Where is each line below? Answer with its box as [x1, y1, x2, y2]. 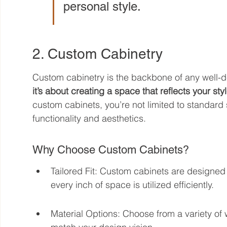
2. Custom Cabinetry [32, 45, 163, 62]
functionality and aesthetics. [32, 112, 146, 124]
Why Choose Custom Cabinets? [32, 143, 190, 156]
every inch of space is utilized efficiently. [51, 178, 214, 191]
